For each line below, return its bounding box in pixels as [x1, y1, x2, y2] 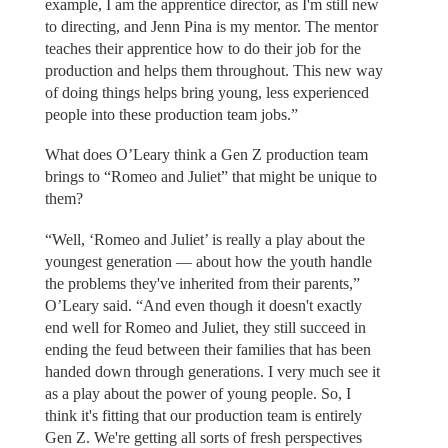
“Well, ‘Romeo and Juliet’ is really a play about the [44, 230, 365, 248]
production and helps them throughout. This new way [44, 61, 383, 79]
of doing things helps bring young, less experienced [44, 83, 369, 101]
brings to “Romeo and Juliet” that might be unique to [44, 168, 377, 186]
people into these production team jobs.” [44, 105, 298, 123]
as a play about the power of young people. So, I [44, 384, 351, 402]
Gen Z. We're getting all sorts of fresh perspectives [44, 428, 362, 446]
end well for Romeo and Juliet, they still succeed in [44, 318, 366, 336]
